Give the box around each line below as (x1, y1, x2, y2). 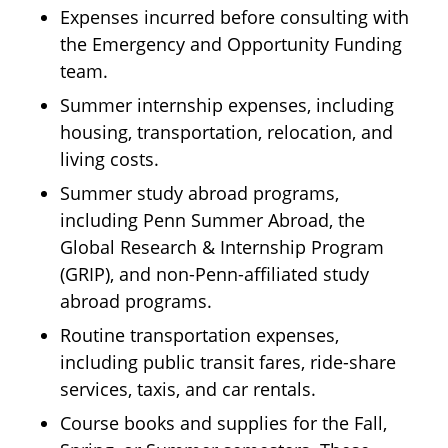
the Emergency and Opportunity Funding (60, 31, 402, 56)
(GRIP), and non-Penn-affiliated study (60, 261, 369, 286)
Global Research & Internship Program (60, 234, 384, 259)
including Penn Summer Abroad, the (60, 207, 365, 232)
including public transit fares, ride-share (60, 349, 396, 374)
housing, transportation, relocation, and (60, 119, 393, 144)
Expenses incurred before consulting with (60, 4, 409, 29)
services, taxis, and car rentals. (60, 376, 316, 401)
